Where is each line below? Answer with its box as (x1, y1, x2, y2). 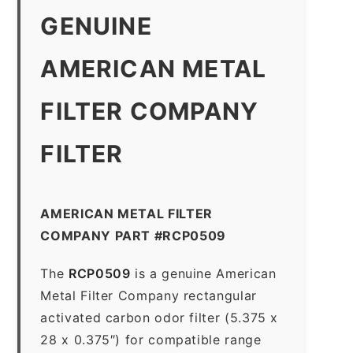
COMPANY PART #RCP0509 (40, 227, 226, 243)
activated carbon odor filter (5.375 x (40, 309, 279, 325)
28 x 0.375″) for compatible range (40, 331, 262, 347)
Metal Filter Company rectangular (40, 287, 257, 303)
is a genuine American (130, 265, 277, 281)
